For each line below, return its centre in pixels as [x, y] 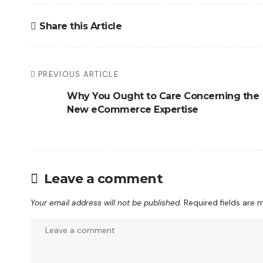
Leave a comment [103, 179]
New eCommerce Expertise [133, 109]
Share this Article [81, 26]
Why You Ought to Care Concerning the [163, 96]
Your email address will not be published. [106, 203]
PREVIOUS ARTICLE [78, 74]
